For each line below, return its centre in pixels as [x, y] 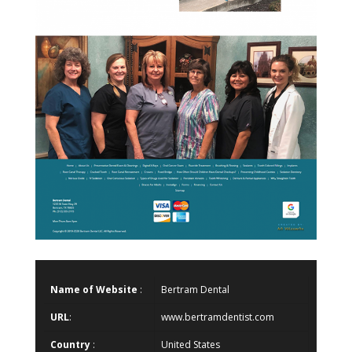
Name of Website [94, 289]
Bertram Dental [195, 289]
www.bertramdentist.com [218, 317]
